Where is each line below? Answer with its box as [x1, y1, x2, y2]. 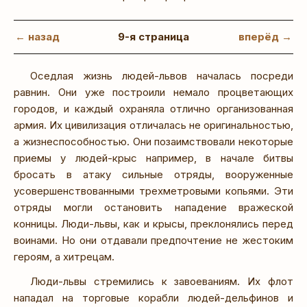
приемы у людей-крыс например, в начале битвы [14, 151, 293, 164]
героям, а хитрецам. [14, 249, 114, 263]
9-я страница [118, 29, 189, 43]
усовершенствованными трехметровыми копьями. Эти [14, 184, 293, 197]
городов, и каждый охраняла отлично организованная [14, 101, 293, 115]
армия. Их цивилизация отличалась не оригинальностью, [14, 118, 293, 132]
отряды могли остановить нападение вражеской [14, 200, 293, 214]
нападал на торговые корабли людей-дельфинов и [14, 291, 293, 304]
